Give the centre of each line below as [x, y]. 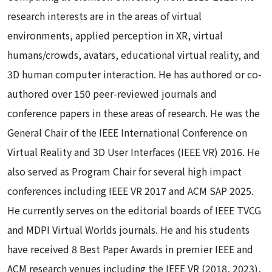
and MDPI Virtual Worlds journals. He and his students [128, 229]
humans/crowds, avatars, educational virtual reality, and [134, 54]
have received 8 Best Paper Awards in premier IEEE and [130, 249]
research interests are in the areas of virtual [104, 15]
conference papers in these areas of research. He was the [134, 113]
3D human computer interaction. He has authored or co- [134, 74]
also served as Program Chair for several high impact [124, 171]
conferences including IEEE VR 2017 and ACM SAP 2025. [131, 190]
